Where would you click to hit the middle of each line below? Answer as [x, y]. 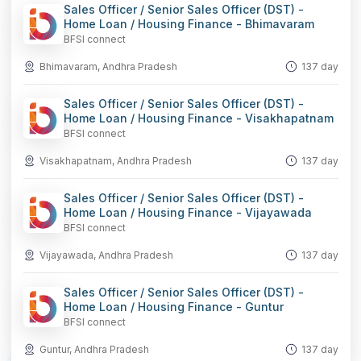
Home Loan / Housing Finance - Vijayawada [187, 212]
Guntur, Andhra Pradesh [94, 349]
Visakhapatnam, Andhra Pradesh [115, 161]
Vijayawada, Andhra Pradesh [106, 255]
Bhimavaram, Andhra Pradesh [108, 66]
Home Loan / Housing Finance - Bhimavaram [189, 24]
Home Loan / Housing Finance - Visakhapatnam [198, 118]
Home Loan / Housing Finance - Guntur [173, 307]
